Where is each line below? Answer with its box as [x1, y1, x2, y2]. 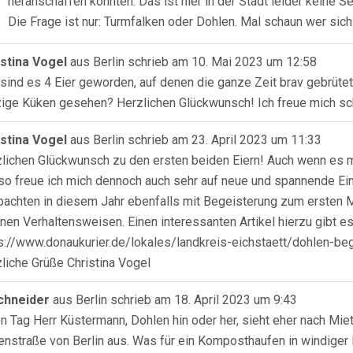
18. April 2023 [171, 292, 251, 307]
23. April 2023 [188, 132, 268, 147]
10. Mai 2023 [188, 54, 263, 69]
